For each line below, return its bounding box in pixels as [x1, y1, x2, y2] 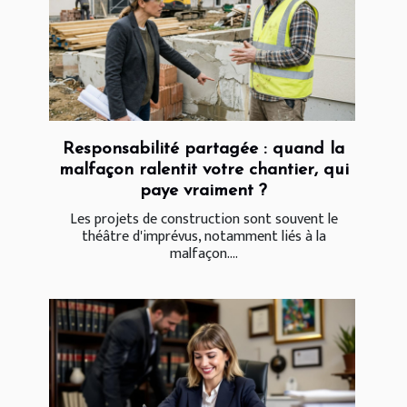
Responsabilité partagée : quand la [63, 141, 344, 159]
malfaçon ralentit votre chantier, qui [58, 162, 349, 180]
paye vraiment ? [140, 183, 267, 201]
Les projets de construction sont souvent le [69, 207, 338, 233]
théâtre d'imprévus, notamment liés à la [81, 224, 326, 250]
